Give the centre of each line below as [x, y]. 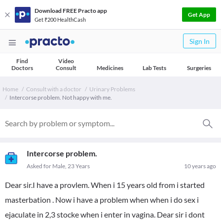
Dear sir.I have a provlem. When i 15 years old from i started [105, 185]
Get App [199, 15]
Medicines [110, 68]
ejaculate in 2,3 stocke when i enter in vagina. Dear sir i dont [105, 214]
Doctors [22, 68]
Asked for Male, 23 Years [58, 166]
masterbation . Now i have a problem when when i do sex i [102, 200]
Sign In [200, 41]
